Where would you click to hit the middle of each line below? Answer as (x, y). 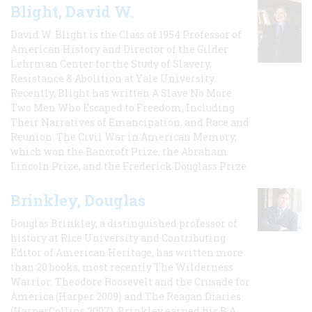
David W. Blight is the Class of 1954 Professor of (126, 34)
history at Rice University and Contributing (118, 237)
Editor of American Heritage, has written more (127, 252)
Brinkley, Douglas (78, 200)
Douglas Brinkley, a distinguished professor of (124, 223)
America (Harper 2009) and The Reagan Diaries (126, 296)
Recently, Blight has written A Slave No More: (122, 93)
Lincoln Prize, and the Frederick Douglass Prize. (130, 166)
